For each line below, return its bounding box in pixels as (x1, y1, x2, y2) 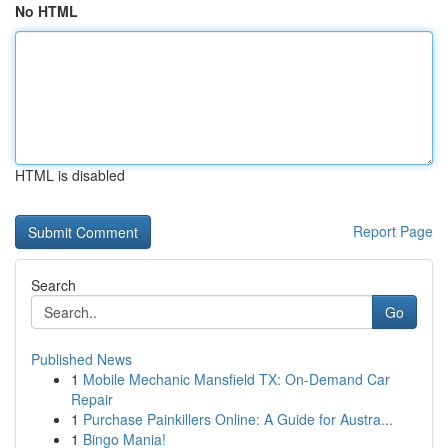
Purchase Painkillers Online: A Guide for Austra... (83, 409, 393, 429)
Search (31, 275, 76, 295)
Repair (71, 389, 113, 409)
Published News (31, 349, 132, 369)
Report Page (353, 221, 433, 241)
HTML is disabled (15, 165, 125, 185)
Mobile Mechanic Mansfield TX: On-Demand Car (83, 369, 390, 389)
